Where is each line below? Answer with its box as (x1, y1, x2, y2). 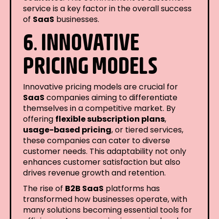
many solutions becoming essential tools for (23, 204, 192, 216)
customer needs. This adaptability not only (23, 145, 186, 157)
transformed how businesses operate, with (23, 193, 187, 205)
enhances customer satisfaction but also (23, 156, 180, 168)
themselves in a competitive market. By (23, 102, 175, 114)
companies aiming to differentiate (44, 91, 177, 103)
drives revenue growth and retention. (23, 167, 166, 178)
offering (23, 113, 55, 125)
